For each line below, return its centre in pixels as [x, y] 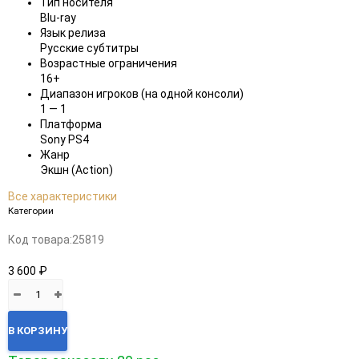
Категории [31, 210]
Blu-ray [58, 17]
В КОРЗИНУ [38, 330]
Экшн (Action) [77, 169]
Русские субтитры [89, 48]
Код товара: [40, 239]
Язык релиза [73, 32]
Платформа [71, 124]
